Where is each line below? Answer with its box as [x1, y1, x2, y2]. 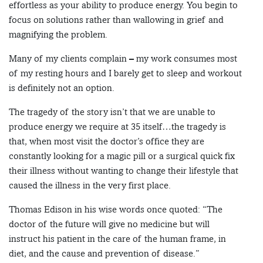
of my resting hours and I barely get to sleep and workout [9, 68, 242, 79]
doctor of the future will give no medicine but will [9, 218, 210, 230]
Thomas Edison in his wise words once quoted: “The [9, 204, 222, 215]
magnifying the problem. [9, 29, 107, 41]
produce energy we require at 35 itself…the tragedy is [9, 121, 226, 133]
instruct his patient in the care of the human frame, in [9, 233, 226, 245]
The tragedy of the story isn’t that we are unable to [9, 106, 215, 118]
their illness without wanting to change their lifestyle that [9, 165, 238, 177]
